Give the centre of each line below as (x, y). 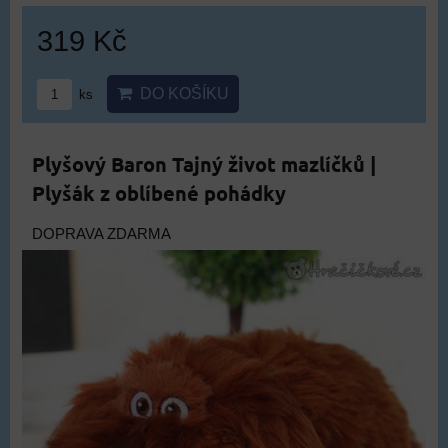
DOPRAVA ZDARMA (101, 234)
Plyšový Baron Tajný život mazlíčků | (204, 164)
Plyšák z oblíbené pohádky (159, 193)
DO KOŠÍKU (180, 93)
